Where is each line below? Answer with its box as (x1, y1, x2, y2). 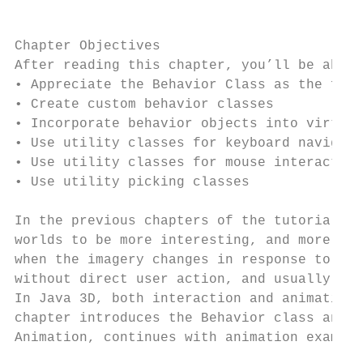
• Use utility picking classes (15, 175, 250, 190)
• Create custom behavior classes (15, 97, 274, 112)
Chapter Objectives (15, 39, 160, 53)
